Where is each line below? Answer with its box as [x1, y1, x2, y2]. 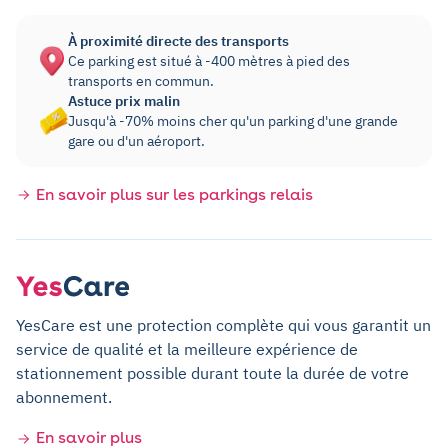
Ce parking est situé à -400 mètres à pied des [68, 51, 350, 70]
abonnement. [16, 386, 112, 407]
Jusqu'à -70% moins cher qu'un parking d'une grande [68, 111, 398, 130]
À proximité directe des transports [68, 31, 289, 50]
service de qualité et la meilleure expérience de [16, 338, 358, 359]
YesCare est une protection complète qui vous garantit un [16, 314, 431, 335]
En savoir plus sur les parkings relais [36, 184, 313, 204]
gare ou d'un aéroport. [68, 131, 205, 150]
